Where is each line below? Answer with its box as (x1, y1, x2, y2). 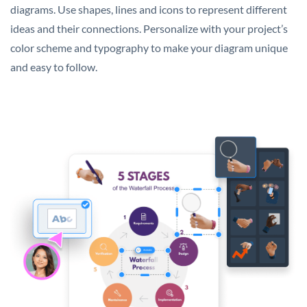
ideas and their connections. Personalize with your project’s (10, 21, 288, 35)
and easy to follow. (10, 60, 97, 73)
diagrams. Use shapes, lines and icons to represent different (10, 2, 287, 16)
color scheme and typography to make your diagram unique (10, 40, 288, 54)
